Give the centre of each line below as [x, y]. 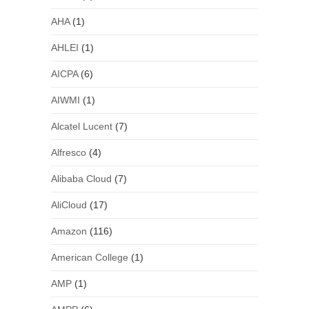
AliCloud [69, 205]
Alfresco [68, 153]
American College [89, 258]
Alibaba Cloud [81, 179]
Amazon [69, 231]
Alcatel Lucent [81, 127]
